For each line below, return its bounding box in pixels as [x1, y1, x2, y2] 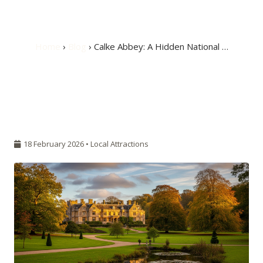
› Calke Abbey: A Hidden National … [86, 41, 228, 52]
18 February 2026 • [22, 139, 90, 149]
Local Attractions [90, 139, 149, 149]
